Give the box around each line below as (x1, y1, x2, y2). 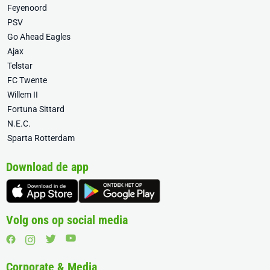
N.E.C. (7, 118, 31, 128)
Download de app (6, 159, 89, 174)
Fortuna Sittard (7, 104, 64, 114)
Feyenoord (7, 2, 47, 13)
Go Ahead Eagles (7, 31, 71, 42)
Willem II (7, 89, 38, 99)
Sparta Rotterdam (7, 133, 75, 143)
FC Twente (7, 75, 47, 85)
